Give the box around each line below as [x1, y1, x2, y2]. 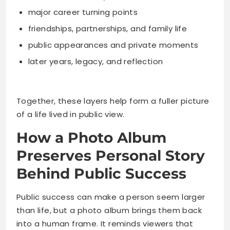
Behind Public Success [16, 165, 186, 183]
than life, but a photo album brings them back [16, 205, 202, 216]
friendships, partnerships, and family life [28, 23, 187, 34]
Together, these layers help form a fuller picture [16, 95, 209, 107]
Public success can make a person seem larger [16, 191, 205, 203]
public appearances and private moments [28, 39, 199, 50]
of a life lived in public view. [16, 109, 125, 120]
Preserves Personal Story [16, 147, 205, 165]
